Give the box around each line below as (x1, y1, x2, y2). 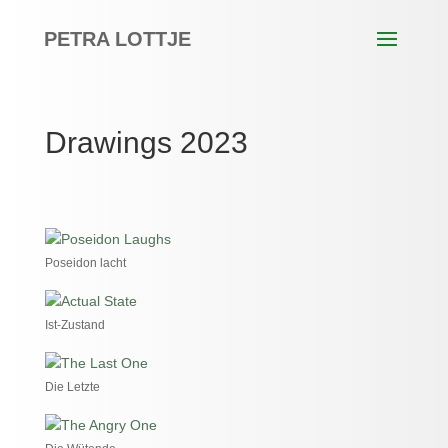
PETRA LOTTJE (43, 27, 191, 50)
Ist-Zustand (44, 318, 105, 332)
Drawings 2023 (44, 126, 248, 159)
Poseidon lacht (44, 256, 126, 270)
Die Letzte (44, 380, 100, 394)
